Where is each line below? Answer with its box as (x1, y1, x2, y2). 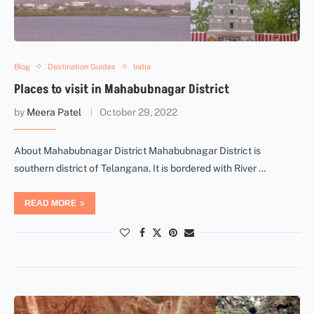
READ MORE (25, 198, 76, 208)
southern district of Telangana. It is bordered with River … (14, 162, 266, 174)
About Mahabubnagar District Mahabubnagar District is (14, 144, 261, 156)
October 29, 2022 (100, 106, 177, 118)
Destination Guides (48, 62, 116, 71)
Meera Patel (27, 106, 81, 118)
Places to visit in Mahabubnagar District (14, 80, 229, 98)
